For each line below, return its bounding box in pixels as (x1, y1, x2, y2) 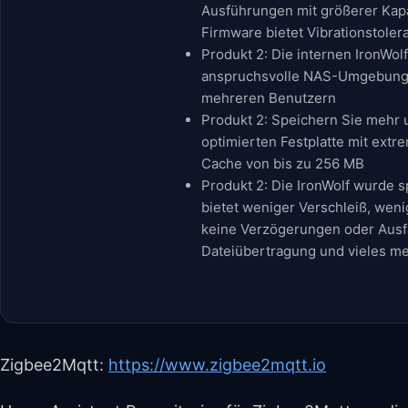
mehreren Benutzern (201, 88, 336, 107)
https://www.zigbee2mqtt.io (108, 354, 326, 374)
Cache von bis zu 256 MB (201, 154, 364, 172)
